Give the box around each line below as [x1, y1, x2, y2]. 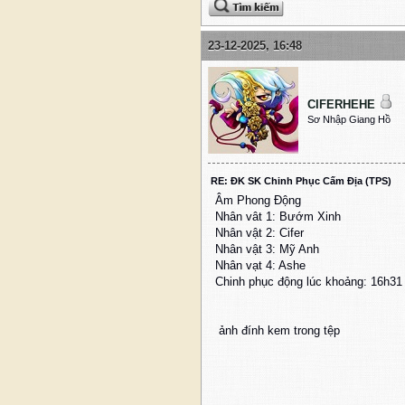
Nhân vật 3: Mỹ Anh [215, 242, 319, 257]
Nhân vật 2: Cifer [215, 226, 304, 240]
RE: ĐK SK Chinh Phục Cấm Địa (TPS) [211, 175, 391, 187]
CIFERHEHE [307, 98, 375, 112]
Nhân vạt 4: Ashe [215, 259, 306, 273]
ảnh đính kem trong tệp [215, 324, 340, 338]
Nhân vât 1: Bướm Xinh [215, 210, 341, 224]
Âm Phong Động [215, 193, 301, 208]
